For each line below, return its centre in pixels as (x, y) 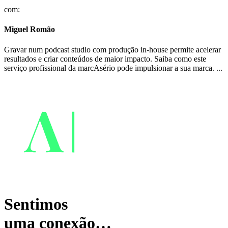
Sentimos (36, 204)
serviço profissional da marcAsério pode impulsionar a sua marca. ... (113, 68)
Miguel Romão (30, 30)
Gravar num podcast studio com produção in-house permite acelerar (112, 49)
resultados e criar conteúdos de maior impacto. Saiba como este (105, 59)
